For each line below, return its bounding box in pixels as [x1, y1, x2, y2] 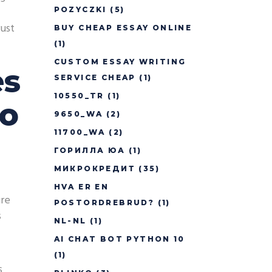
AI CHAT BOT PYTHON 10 [53, 234, 185, 243]
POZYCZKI [53, 5, 107, 14]
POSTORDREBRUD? [53, 198, 155, 207]
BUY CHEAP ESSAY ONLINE [53, 23, 192, 32]
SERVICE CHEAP [53, 73, 136, 82]
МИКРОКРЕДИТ [53, 164, 135, 173]
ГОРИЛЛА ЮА [53, 146, 126, 155]
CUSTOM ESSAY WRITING [53, 57, 186, 66]
